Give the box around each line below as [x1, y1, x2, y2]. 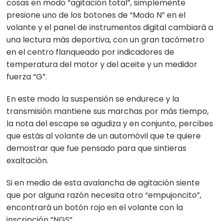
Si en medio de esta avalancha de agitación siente [6, 177, 200, 189]
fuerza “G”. [6, 71, 49, 83]
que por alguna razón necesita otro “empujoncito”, [6, 189, 202, 201]
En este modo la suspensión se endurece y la [6, 93, 180, 105]
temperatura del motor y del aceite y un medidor [6, 59, 200, 71]
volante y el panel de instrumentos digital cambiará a [6, 22, 214, 34]
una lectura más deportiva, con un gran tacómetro [6, 34, 205, 46]
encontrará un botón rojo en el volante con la [6, 202, 184, 214]
